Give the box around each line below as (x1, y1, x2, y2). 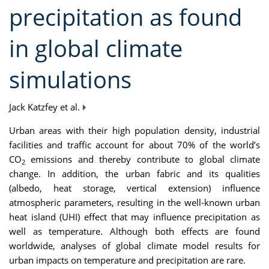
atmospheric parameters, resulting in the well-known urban (9, 196, 260, 209)
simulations (9, 64, 131, 95)
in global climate (9, 32, 183, 64)
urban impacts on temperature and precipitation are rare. (9, 254, 246, 267)
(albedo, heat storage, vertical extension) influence (9, 182, 260, 195)
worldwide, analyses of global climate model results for (9, 240, 260, 252)
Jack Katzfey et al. (9, 101, 80, 113)
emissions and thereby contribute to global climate (25, 153, 260, 166)
